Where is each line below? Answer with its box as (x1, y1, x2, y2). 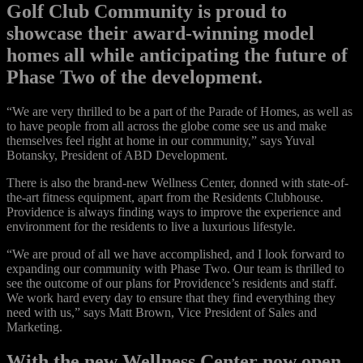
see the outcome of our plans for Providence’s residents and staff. (6, 276, 337, 290)
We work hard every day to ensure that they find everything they (6, 291, 335, 305)
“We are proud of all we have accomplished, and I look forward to (6, 247, 344, 261)
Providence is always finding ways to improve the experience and (6, 205, 341, 219)
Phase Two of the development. (6, 66, 263, 88)
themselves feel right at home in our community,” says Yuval (6, 134, 314, 147)
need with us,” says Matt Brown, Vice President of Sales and (6, 305, 317, 319)
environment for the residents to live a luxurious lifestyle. (6, 220, 296, 233)
